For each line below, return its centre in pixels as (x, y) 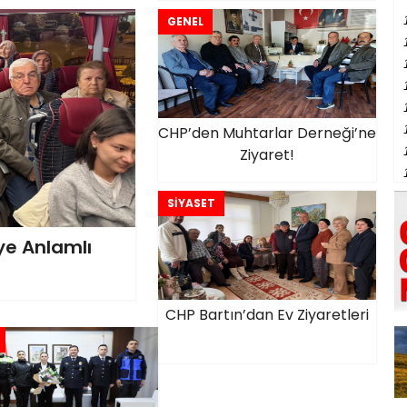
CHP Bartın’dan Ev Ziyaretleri (267, 315)
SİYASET (191, 203)
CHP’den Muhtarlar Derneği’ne (267, 133)
